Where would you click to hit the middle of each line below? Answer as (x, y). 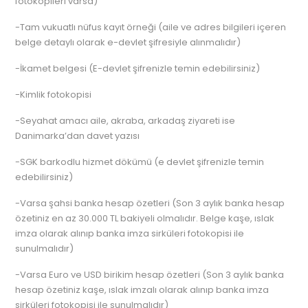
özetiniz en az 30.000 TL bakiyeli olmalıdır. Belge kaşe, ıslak (145, 218)
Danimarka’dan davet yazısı (78, 136)
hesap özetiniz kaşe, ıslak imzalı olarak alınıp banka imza (142, 290)
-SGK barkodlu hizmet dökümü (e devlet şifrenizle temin (140, 162)
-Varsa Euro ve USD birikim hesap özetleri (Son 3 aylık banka (150, 275)
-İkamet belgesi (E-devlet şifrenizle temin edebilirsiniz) (138, 68)
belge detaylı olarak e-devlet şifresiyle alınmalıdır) (128, 42)
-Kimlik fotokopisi (54, 95)
